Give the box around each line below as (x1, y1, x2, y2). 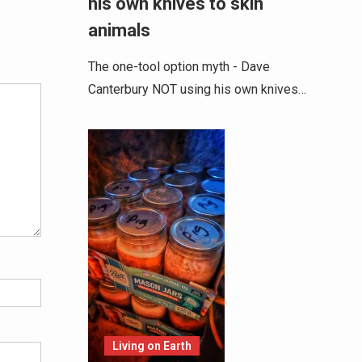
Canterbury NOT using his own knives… (87, 82, 306, 98)
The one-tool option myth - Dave (87, 59, 270, 75)
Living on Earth (112, 339, 192, 353)
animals (87, 20, 154, 41)
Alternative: (40, 29, 104, 44)
